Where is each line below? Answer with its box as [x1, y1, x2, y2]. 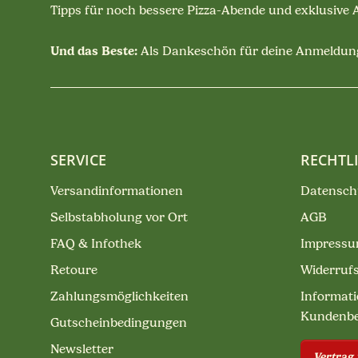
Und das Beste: [50, 42, 137, 58]
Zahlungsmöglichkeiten [50, 288, 189, 304]
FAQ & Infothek [50, 236, 141, 251]
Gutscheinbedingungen [50, 315, 187, 330]
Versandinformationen [50, 183, 183, 198]
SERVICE [50, 149, 106, 169]
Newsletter [50, 341, 113, 356]
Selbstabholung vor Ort [50, 209, 188, 225]
